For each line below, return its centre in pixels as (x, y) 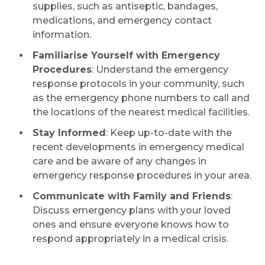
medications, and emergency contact (122, 20)
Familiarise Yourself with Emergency (126, 55)
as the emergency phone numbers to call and (141, 98)
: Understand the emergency (160, 70)
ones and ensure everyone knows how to (131, 224)
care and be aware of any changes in (119, 161)
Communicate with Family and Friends (132, 196)
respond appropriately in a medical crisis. (130, 239)
